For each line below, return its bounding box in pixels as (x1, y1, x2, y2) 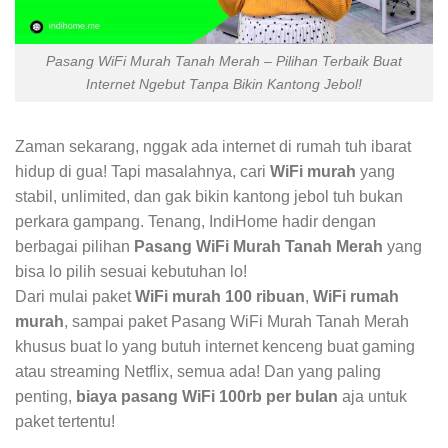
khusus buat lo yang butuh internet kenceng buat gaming (15, 337, 415, 355)
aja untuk (338, 387, 407, 405)
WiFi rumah (313, 287, 399, 305)
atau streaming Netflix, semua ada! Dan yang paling (15, 362, 381, 380)
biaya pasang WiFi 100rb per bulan (76, 387, 338, 405)
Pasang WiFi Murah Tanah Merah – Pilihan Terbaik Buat (46, 53, 402, 70)
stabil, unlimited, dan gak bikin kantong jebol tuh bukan (15, 187, 403, 205)
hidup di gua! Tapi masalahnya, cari (15, 162, 270, 180)
